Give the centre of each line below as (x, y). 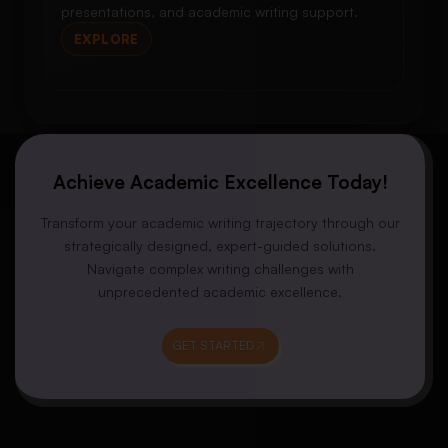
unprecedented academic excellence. (220, 292)
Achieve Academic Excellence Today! (220, 182)
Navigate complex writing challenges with (220, 269)
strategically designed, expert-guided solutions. (220, 246)
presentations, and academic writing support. (209, 12)
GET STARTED (212, 346)
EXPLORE (106, 38)
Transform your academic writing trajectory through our (220, 223)
